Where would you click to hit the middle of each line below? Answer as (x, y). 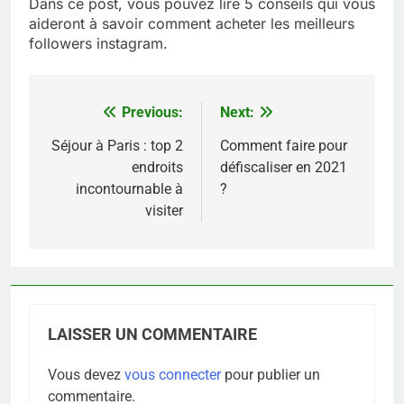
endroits (157, 167)
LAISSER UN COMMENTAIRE (152, 334)
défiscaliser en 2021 (284, 167)
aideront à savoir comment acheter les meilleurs (192, 23)
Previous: (152, 112)
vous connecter (173, 374)
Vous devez (86, 374)
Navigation (98, 117)
